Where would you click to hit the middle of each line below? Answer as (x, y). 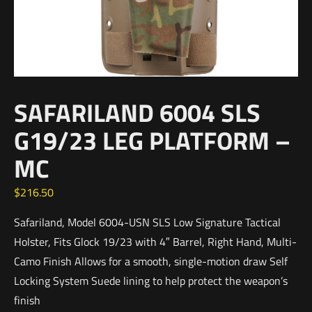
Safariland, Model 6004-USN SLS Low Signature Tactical (147, 222)
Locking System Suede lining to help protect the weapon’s (151, 281)
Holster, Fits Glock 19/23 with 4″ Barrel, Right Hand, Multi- (155, 242)
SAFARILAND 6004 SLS (137, 112)
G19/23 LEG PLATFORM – (152, 140)
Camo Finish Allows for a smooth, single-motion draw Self (151, 261)
